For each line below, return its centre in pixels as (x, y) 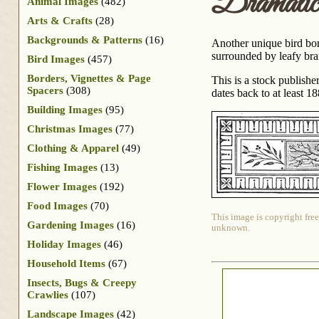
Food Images (57, 205)
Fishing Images (62, 167)
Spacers (45, 90)
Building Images (65, 109)
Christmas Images (70, 129)
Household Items (66, 263)
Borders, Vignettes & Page (89, 78)
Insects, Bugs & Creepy (82, 282)
